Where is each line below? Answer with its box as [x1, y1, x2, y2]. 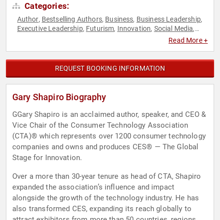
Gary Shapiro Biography [12, 92, 107, 103]
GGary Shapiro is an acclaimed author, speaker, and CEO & [12, 110, 206, 119]
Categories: [23, 1, 70, 11]
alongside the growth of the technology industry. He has [12, 193, 199, 203]
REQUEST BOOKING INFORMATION [55, 64, 165, 73]
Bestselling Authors [41, 15, 102, 24]
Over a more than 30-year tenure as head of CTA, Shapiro [12, 172, 201, 181]
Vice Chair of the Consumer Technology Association [12, 121, 189, 130]
